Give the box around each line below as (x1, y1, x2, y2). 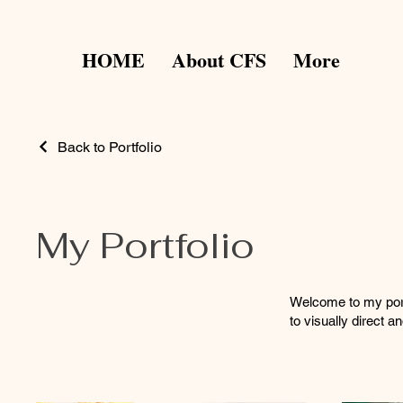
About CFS (172, 45, 266, 75)
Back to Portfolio (58, 138, 162, 156)
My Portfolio (36, 221, 255, 269)
